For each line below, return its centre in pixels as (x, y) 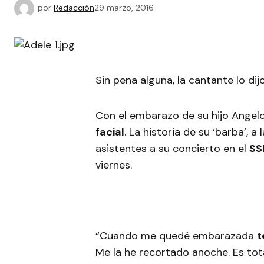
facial (110, 132)
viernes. (114, 165)
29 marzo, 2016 (124, 7)
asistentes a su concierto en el (172, 148)
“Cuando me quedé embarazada (176, 236)
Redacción (74, 7)
